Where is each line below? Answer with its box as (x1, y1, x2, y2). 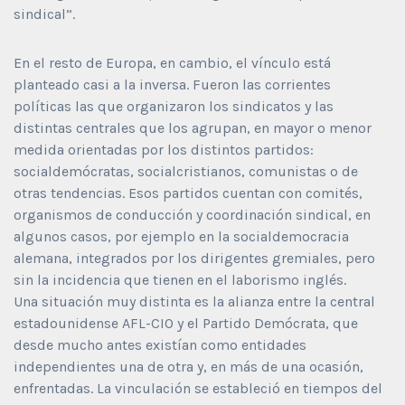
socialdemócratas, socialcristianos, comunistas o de (14, 162, 358, 180)
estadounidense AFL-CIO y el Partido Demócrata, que (14, 314, 358, 332)
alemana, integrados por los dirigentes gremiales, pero (14, 249, 375, 267)
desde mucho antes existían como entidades (14, 335, 306, 353)
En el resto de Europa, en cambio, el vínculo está (14, 53, 331, 71)
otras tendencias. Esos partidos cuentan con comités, (14, 184, 363, 202)
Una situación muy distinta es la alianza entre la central (14, 292, 375, 310)
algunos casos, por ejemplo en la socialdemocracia (14, 227, 349, 245)
